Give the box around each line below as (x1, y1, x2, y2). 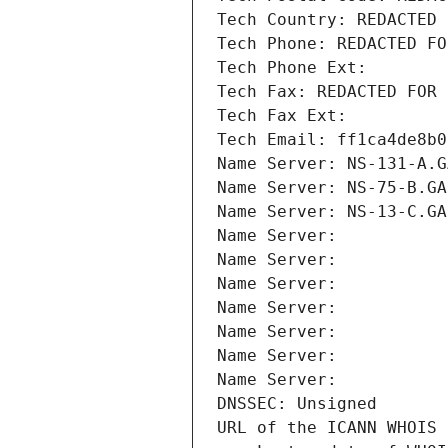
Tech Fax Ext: (217, 106, 347, 126)
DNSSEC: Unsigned (217, 394, 377, 414)
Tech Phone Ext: (217, 58, 367, 78)
